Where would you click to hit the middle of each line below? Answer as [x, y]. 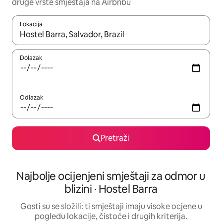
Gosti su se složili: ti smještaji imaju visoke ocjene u [111, 207]
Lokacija [31, 25]
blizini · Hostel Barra [111, 189]
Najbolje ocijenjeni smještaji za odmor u [111, 176]
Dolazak [31, 58]
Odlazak [31, 98]
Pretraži [115, 138]
